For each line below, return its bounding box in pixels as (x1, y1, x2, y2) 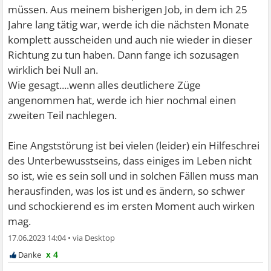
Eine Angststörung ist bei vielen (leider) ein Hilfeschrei (8, 139, 260, 153)
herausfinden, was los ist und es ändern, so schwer (8, 184, 246, 198)
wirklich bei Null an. (8, 63, 99, 77)
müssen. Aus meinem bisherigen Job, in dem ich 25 (8, 2, 248, 17)
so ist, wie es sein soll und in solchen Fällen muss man (8, 169, 259, 183)
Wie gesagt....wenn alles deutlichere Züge (8, 78, 201, 93)
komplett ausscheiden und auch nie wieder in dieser (8, 33, 253, 47)
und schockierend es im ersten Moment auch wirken (8, 199, 255, 214)
